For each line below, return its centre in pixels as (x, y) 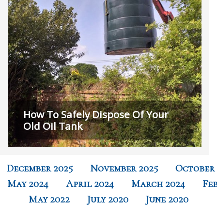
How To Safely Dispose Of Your (96, 114)
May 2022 (49, 199)
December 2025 (40, 168)
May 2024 (28, 184)
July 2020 (108, 199)
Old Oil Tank (53, 126)
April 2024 (90, 184)
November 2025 (124, 168)
